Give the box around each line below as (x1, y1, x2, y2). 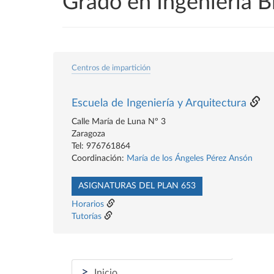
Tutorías (72, 212, 102, 221)
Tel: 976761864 (72, 142, 130, 150)
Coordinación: (72, 154, 127, 163)
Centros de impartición (72, 64, 150, 72)
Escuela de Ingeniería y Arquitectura (72, 98, 246, 109)
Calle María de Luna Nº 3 (72, 117, 166, 126)
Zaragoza (72, 130, 105, 138)
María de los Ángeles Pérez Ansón (127, 154, 253, 163)
